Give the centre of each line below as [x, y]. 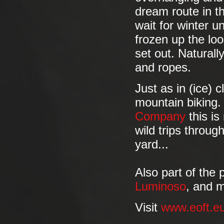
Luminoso [160, 186]
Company [160, 116]
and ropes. [163, 67]
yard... [152, 144]
